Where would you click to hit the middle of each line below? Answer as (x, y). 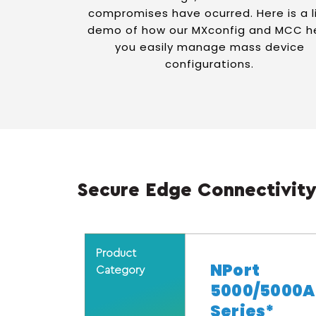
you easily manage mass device (209, 47)
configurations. (210, 64)
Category (120, 270)
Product (116, 253)
